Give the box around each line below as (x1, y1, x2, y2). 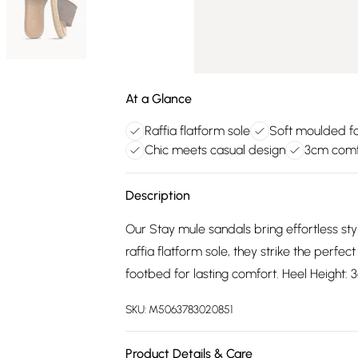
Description (125, 188, 190, 203)
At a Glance (125, 91, 192, 106)
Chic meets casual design (145, 142, 285, 157)
